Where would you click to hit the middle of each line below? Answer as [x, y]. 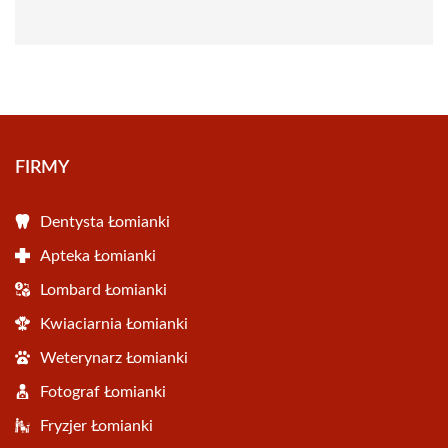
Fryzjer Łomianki [96, 426]
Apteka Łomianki [98, 256]
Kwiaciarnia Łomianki [114, 324]
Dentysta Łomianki [105, 222]
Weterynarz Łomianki [114, 358]
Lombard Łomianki [103, 290]
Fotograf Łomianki [103, 392]
